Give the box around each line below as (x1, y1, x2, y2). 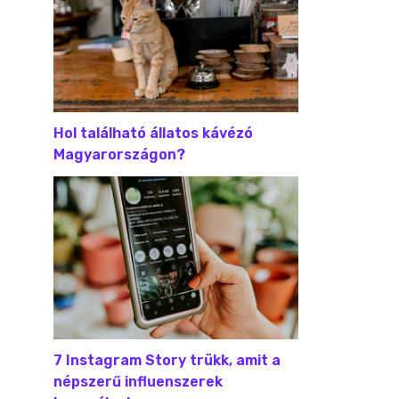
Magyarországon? (53, 145, 185, 163)
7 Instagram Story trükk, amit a (53, 351, 281, 369)
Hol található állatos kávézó (53, 124, 253, 142)
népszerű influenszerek (53, 372, 223, 390)
